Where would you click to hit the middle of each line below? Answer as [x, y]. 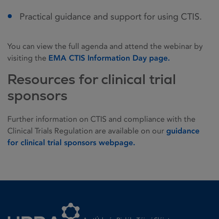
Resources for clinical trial [92, 79]
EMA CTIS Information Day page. [110, 58]
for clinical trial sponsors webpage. [73, 143]
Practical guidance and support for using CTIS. [111, 17]
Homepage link [34, 200]
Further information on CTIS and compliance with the [101, 119]
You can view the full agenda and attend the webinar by [105, 46]
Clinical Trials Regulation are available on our [87, 131]
